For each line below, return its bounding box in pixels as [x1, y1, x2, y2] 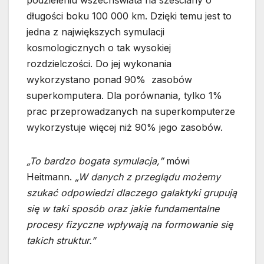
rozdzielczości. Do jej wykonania [27, 57, 171, 70]
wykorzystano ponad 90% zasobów [27, 73, 192, 85]
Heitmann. [27, 170, 75, 183]
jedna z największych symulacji [27, 25, 164, 38]
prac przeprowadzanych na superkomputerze [27, 105, 235, 117]
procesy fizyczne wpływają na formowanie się [27, 218, 233, 230]
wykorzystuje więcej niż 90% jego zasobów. [27, 121, 223, 133]
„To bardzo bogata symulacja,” [27, 154, 166, 167]
